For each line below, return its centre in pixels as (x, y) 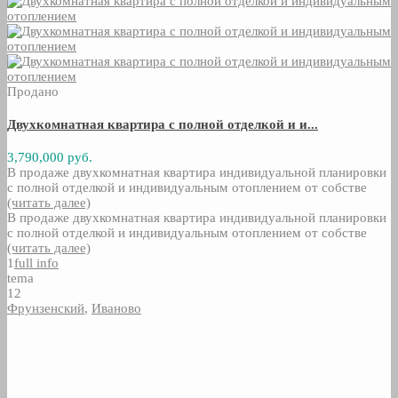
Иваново (116, 308)
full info (36, 263)
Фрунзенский (46, 308)
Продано (33, 91)
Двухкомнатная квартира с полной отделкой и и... (163, 124)
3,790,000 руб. (50, 157)
